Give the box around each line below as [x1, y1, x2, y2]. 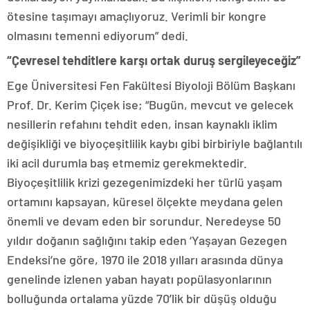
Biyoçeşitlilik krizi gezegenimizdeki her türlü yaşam [7, 174, 282, 190]
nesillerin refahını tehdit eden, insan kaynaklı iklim [7, 116, 277, 131]
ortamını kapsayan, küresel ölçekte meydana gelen [7, 193, 283, 209]
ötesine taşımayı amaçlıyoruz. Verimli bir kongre [7, 8, 266, 24]
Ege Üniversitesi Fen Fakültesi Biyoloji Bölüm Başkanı [7, 77, 295, 93]
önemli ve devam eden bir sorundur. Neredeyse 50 [7, 212, 281, 228]
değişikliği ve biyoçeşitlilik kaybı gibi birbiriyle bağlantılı [7, 135, 302, 151]
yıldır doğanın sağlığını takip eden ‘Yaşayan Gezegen [7, 232, 287, 248]
